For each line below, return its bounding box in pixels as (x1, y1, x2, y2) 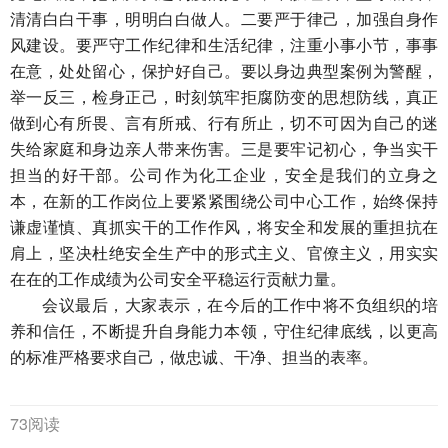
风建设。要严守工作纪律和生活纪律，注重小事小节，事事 (10, 37, 438, 54)
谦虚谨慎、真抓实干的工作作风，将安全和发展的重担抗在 (10, 219, 438, 236)
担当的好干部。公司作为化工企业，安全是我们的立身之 (10, 167, 438, 184)
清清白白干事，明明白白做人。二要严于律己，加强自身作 (10, 11, 438, 28)
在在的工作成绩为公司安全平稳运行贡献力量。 (10, 271, 346, 288)
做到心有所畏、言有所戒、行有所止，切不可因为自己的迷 (10, 115, 438, 132)
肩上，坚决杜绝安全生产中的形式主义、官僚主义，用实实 (10, 245, 438, 262)
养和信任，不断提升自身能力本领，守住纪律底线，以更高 (10, 323, 438, 340)
